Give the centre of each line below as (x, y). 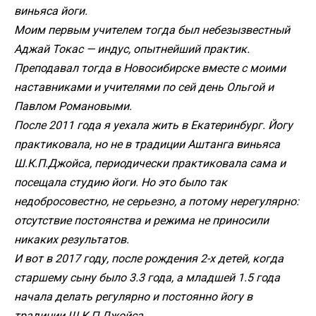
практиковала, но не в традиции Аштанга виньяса (147, 144)
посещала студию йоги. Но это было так (121, 182)
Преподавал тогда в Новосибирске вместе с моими (150, 68)
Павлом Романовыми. (73, 106)
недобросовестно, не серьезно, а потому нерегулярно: (157, 201)
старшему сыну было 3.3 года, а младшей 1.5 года (147, 278)
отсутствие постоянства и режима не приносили (141, 220)
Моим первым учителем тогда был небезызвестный (152, 30)
